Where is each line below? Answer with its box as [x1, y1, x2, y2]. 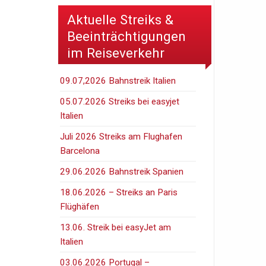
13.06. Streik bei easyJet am [60, 221, 172, 233]
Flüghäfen [60, 201, 100, 212]
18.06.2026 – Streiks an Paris [60, 186, 178, 198]
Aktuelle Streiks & [67, 11, 173, 27]
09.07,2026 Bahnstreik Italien [60, 75, 176, 86]
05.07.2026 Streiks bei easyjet [60, 96, 180, 107]
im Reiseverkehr [67, 45, 164, 61]
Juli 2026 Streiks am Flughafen [60, 131, 183, 142]
